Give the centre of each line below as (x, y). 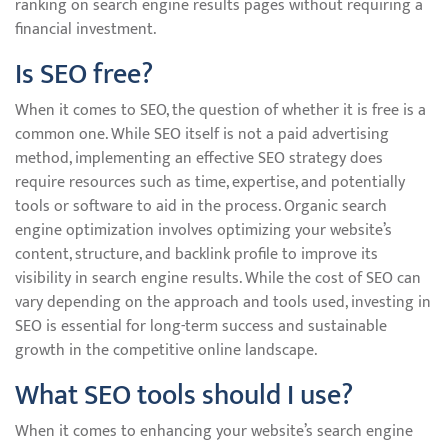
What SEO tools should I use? (184, 395)
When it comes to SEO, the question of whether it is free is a (220, 110)
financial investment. (85, 29)
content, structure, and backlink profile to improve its (196, 254)
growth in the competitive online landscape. (166, 350)
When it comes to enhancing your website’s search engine (214, 431)
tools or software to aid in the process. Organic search (201, 206)
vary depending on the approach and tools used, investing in (223, 302)
